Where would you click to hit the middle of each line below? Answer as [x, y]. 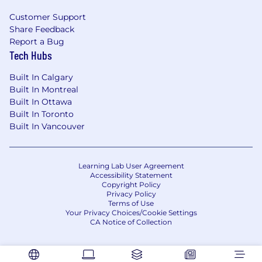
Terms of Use [131, 204]
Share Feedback [42, 30]
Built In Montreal [44, 90]
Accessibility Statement [131, 175]
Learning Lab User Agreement [131, 166]
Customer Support [48, 17]
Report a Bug [37, 42]
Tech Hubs [31, 55]
